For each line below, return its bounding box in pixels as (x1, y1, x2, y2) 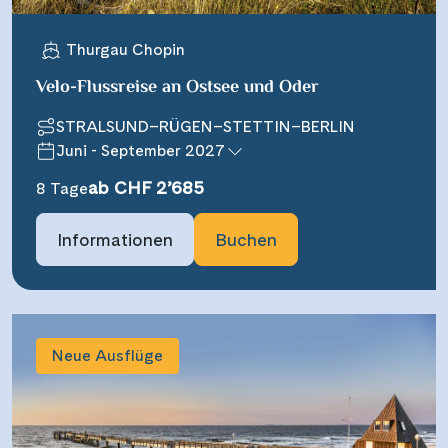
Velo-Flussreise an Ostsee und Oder (36, 73, 319, 102)
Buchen (215, 228, 277, 250)
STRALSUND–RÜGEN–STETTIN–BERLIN (56, 116, 355, 136)
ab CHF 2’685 (88, 176, 204, 198)
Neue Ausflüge (52, 345, 163, 365)
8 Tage (36, 178, 88, 198)
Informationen (57, 228, 173, 250)
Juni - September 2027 (56, 140, 225, 160)
